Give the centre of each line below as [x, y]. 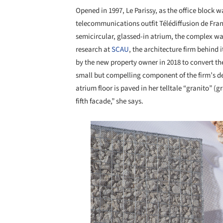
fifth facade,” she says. [110, 102]
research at [94, 50]
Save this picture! [65, 131]
